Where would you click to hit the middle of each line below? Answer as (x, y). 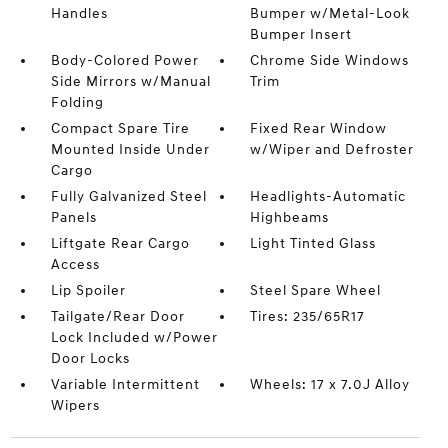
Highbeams (290, 217)
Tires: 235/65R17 (308, 316)
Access (75, 264)
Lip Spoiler (88, 290)
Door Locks (90, 358)
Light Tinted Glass (313, 243)
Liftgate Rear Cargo (120, 243)
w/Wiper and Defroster (332, 149)
